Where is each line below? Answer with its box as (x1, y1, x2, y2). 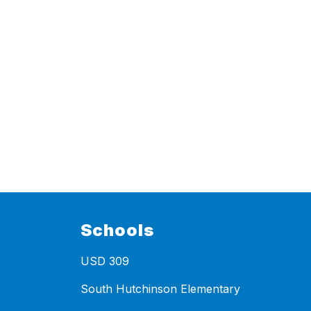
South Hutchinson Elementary (81, 282, 240, 296)
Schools (81, 220, 154, 241)
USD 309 (81, 254, 129, 269)
